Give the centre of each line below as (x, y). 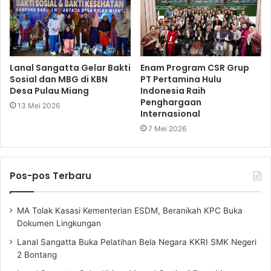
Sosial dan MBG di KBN (59, 80)
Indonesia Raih (173, 91)
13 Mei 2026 (39, 106)
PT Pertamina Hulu (181, 80)
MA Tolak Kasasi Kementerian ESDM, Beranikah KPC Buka (130, 211)
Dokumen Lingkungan (59, 224)
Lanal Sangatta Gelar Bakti (70, 68)
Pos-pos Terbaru (51, 176)
